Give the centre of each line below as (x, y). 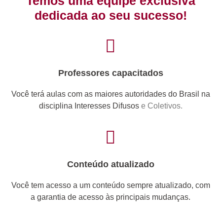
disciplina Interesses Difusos (90, 106)
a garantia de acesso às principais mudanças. (110, 197)
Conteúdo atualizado (110, 165)
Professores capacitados (110, 73)
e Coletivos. (162, 106)
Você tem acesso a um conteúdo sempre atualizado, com (110, 185)
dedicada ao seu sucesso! (110, 15)
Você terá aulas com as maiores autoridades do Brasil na (110, 94)
